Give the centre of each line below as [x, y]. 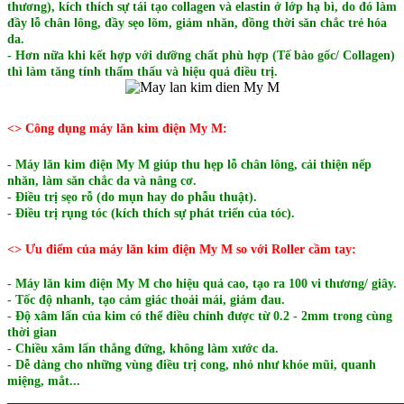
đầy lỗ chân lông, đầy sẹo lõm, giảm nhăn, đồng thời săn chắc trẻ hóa [197, 23]
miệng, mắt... [44, 381]
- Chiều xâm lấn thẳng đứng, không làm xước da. [143, 348]
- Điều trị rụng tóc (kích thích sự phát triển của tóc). [151, 214]
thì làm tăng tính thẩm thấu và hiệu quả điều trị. [142, 72]
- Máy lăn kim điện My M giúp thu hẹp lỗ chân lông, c [157, 165]
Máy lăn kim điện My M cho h [99, 283]
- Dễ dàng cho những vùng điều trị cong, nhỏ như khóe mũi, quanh [192, 364]
